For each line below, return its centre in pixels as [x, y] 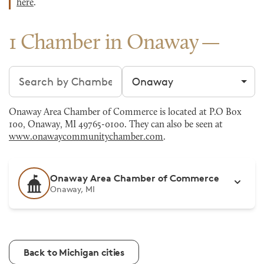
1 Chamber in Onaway [104, 44]
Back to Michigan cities [74, 252]
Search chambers [52, 73]
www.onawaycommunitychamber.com [86, 137]
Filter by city [153, 73]
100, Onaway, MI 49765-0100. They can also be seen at [116, 125]
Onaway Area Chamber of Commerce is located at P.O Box [125, 113]
